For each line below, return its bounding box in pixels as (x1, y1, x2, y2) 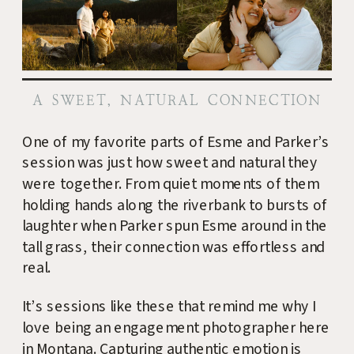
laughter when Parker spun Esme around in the (22, 215, 328, 238)
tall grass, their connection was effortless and (22, 236, 326, 259)
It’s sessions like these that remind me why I (22, 296, 316, 318)
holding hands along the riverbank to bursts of (22, 194, 328, 217)
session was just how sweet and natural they (22, 152, 318, 175)
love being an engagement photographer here (22, 317, 330, 340)
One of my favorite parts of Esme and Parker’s (22, 131, 330, 154)
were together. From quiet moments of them (22, 173, 319, 196)
